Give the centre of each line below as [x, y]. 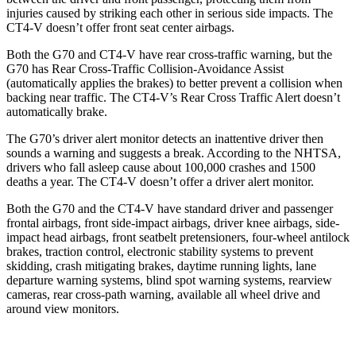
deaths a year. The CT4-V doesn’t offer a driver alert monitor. [160, 181]
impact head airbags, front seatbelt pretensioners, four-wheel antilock [178, 237]
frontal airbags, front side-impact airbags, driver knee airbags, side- [173, 222]
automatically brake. [57, 111]
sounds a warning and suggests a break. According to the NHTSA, [174, 153]
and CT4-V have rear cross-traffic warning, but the [203, 54]
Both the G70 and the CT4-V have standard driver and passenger [170, 208]
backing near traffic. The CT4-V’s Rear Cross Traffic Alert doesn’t [173, 97]
